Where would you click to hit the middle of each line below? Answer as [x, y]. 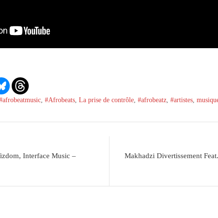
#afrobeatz [152, 100]
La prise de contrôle [107, 100]
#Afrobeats [60, 100]
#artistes [182, 100]
